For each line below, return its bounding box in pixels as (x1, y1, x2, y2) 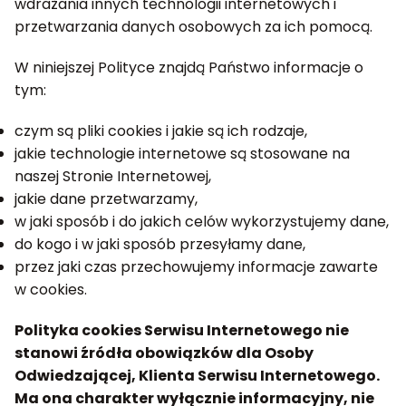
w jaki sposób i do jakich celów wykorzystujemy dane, (14, 211, 389, 232)
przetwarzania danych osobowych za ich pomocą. (14, 16, 372, 37)
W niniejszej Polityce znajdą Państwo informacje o (14, 57, 363, 78)
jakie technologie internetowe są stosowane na (14, 143, 350, 164)
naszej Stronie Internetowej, (14, 166, 211, 187)
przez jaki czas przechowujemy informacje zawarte (14, 256, 378, 277)
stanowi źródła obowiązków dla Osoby (14, 343, 314, 363)
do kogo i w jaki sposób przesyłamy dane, (14, 234, 305, 255)
